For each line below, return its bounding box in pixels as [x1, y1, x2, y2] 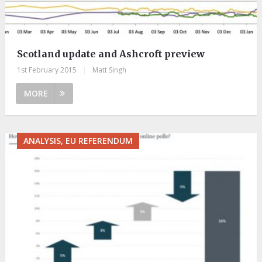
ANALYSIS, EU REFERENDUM [23, 135, 133, 146]
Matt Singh [92, 64, 126, 75]
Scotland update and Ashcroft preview [16, 47, 205, 60]
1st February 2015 [16, 64, 77, 75]
